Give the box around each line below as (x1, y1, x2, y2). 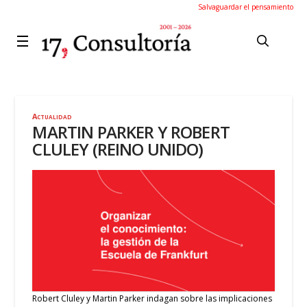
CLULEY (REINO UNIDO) (32, 138, 204, 161)
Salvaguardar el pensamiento (198, 1, 293, 12)
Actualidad (32, 111, 73, 121)
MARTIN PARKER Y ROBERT (32, 121, 230, 144)
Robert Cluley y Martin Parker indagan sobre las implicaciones (32, 292, 273, 304)
